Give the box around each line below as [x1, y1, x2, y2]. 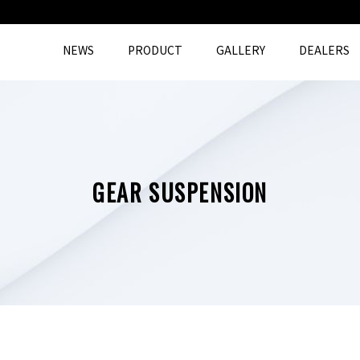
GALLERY [216, 42, 265, 58]
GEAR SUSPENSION [92, 176, 268, 209]
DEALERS [299, 42, 350, 58]
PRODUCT [128, 42, 182, 58]
